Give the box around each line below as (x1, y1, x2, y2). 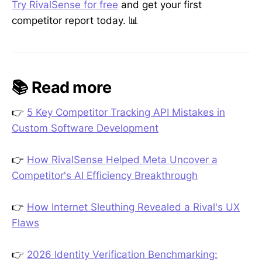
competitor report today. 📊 (12, 14, 139, 26)
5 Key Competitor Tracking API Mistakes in (27, 106, 225, 118)
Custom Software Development (12, 122, 158, 134)
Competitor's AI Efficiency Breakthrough (12, 170, 198, 182)
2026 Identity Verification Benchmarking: (27, 249, 218, 261)
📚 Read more (12, 78, 112, 98)
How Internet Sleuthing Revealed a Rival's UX (27, 201, 240, 213)
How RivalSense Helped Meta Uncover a (27, 154, 218, 166)
